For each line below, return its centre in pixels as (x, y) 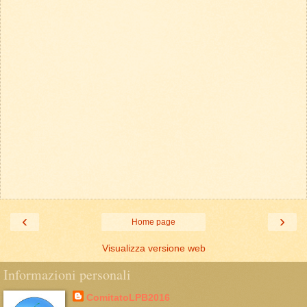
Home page (153, 222)
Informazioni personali (67, 274)
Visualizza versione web (153, 248)
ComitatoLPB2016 (128, 297)
